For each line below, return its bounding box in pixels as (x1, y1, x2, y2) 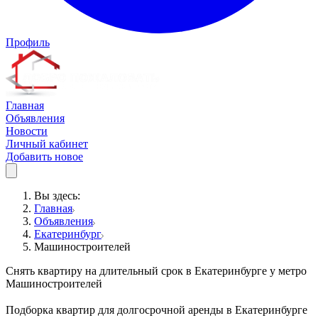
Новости (6, 125, 48, 137)
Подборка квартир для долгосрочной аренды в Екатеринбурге (6, 304, 307, 316)
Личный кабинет (6, 138, 88, 150)
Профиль (6, 36, 50, 48)
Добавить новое (6, 150, 83, 163)
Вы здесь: (34, 190, 80, 202)
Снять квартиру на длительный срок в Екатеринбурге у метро (6, 265, 307, 277)
